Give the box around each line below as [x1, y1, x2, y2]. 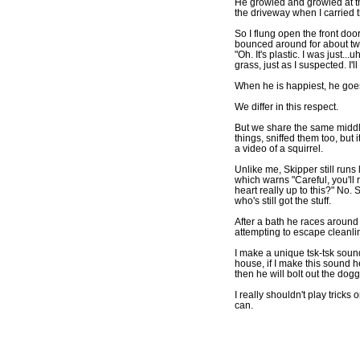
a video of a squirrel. [235, 142, 323, 153]
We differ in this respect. [235, 100, 338, 112]
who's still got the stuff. [235, 194, 331, 206]
